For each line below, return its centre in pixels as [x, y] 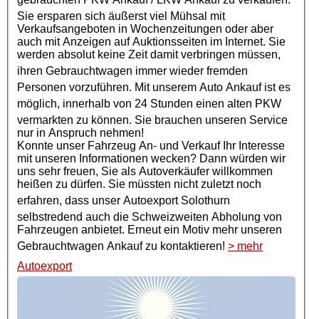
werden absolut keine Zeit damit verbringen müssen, [149, 54]
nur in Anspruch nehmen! [82, 132]
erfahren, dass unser [70, 200]
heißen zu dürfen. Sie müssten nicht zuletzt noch [139, 184]
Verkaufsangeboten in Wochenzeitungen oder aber [145, 28]
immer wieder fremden [190, 70]
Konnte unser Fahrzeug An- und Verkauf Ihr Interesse [151, 145]
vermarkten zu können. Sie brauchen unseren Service [152, 120]
